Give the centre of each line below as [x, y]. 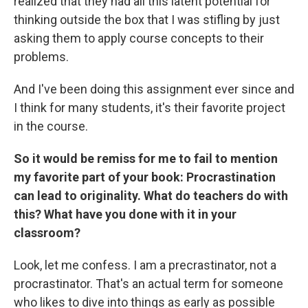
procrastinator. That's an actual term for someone [148, 284]
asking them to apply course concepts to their [139, 38]
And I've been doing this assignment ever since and [154, 89]
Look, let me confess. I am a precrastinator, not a [145, 265]
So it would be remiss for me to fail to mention [146, 158]
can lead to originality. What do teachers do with [151, 196]
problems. [41, 57]
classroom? [47, 233]
